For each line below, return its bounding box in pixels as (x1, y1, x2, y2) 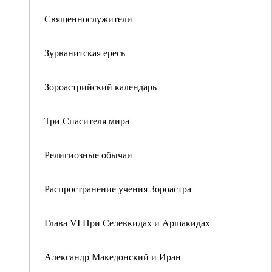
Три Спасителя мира (44, 114, 129, 127)
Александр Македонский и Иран (44, 250, 181, 263)
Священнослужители (44, 12, 132, 25)
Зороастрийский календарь (44, 80, 157, 93)
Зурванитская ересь (44, 46, 125, 59)
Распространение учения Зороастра (44, 182, 191, 195)
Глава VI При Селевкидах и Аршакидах (44, 216, 210, 229)
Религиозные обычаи (44, 148, 132, 161)
